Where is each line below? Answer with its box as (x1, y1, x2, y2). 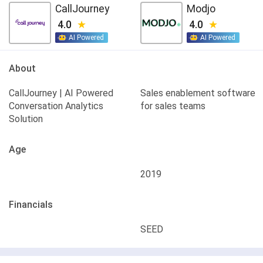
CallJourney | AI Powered (9, 87, 113, 99)
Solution (9, 113, 43, 124)
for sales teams (140, 100, 205, 112)
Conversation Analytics (9, 100, 103, 112)
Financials (9, 199, 53, 210)
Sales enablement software (140, 87, 255, 99)
